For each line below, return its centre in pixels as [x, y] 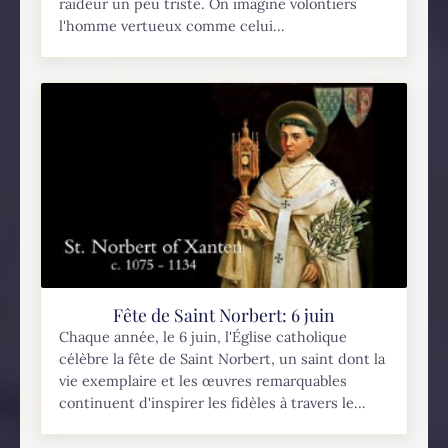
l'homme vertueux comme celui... [172, 25]
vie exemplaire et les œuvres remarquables [203, 380]
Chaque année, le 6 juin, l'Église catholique [203, 336]
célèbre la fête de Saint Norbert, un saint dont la [222, 358]
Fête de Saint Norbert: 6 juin [224, 314]
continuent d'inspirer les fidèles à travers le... [213, 402]
